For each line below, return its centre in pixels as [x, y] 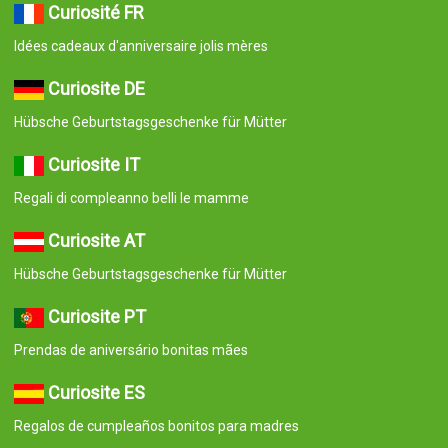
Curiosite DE [96, 88]
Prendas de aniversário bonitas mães [130, 349]
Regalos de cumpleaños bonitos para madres [156, 425]
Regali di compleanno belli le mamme [131, 197]
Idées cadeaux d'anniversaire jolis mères [140, 45]
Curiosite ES [96, 392]
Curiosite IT [93, 164]
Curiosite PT [96, 316]
